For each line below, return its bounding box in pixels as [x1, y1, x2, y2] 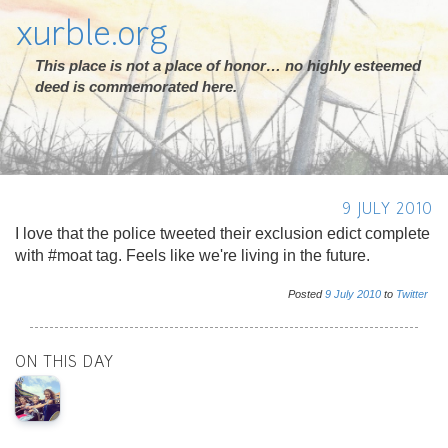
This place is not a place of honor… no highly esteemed [35, 57, 421, 74]
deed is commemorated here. [35, 78, 237, 95]
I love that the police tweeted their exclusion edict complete [15, 225, 430, 242]
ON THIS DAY [15, 356, 114, 371]
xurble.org [15, 21, 168, 53]
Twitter [396, 288, 428, 300]
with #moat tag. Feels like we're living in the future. [15, 247, 370, 264]
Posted [288, 288, 325, 300]
